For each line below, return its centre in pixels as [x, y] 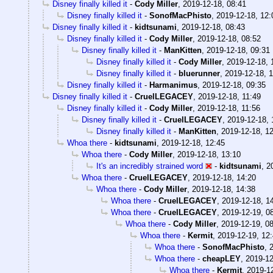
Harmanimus [173, 85]
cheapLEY [222, 259]
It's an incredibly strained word [150, 166]
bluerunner [199, 74]
